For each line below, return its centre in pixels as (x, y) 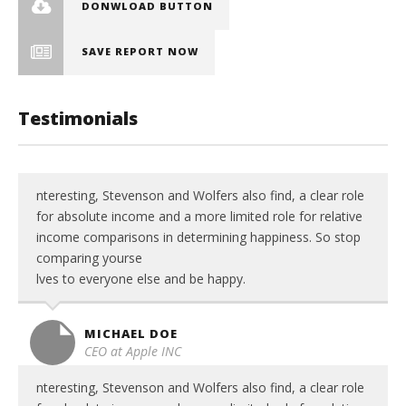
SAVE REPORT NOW (140, 51)
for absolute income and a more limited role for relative (199, 216)
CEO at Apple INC (133, 351)
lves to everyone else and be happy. (141, 279)
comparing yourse (89, 258)
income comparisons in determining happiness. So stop (198, 237)
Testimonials (78, 118)
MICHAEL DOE (131, 333)
